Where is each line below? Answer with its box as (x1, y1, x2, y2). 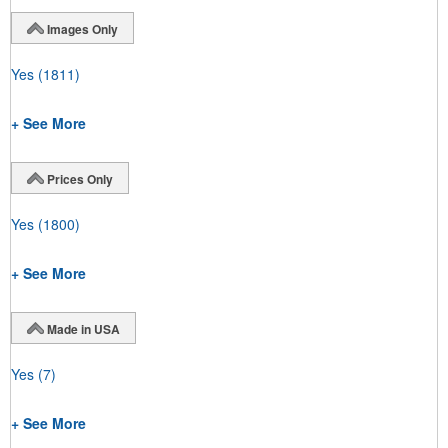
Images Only (47, 19, 118, 38)
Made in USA (47, 319, 120, 338)
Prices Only (47, 169, 113, 188)
